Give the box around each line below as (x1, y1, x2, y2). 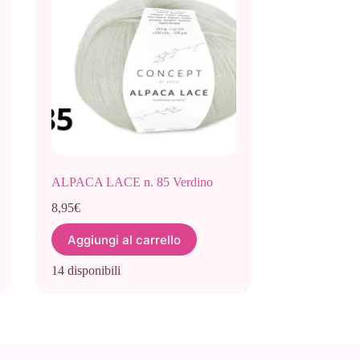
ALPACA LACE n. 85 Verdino (51, 175, 213, 190)
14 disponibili (51, 264, 121, 278)
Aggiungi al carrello (67, 231, 181, 247)
